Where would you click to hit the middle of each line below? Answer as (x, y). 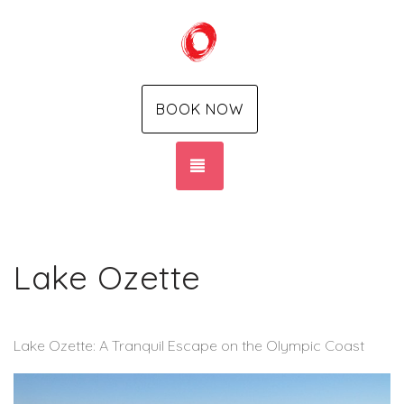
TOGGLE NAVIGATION (286, 165)
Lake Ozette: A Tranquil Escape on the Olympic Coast (189, 345)
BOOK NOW (200, 109)
